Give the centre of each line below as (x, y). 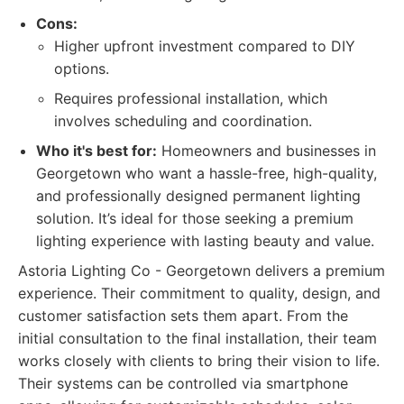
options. (82, 69)
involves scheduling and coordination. (183, 121)
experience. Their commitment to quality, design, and (199, 293)
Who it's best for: (96, 151)
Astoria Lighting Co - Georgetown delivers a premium (202, 271)
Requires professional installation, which (191, 98)
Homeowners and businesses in (266, 151)
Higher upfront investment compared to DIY (205, 46)
